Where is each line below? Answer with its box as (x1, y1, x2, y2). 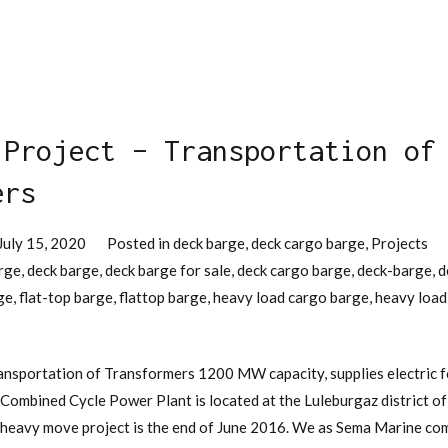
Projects (371, 233, 429, 252)
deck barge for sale (105, 260, 231, 279)
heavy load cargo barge (213, 287, 369, 306)
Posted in (107, 233, 174, 252)
